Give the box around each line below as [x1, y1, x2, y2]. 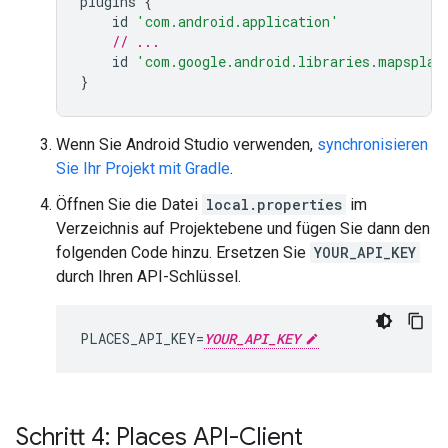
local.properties [206, 195, 342, 214]
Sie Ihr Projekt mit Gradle [56, 159, 230, 178]
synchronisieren [317, 135, 428, 154]
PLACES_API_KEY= [80, 329, 204, 348]
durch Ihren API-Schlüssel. [56, 267, 241, 286]
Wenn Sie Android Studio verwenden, [56, 135, 317, 154]
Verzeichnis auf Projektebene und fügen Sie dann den [56, 219, 430, 238]
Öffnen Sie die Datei [56, 195, 202, 214]
